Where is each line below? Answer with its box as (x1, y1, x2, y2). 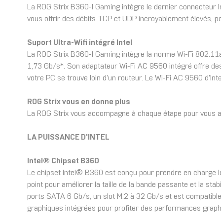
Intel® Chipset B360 (27, 157, 99, 165)
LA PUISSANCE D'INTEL (27, 134, 110, 142)
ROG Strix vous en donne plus (27, 98, 130, 106)
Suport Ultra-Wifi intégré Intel (27, 39, 132, 47)
